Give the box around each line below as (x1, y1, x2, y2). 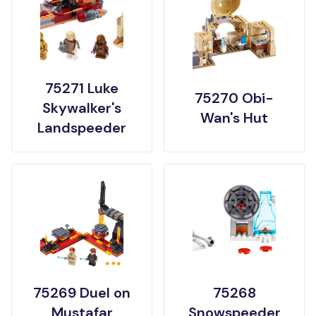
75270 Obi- (195, 89, 274, 107)
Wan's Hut (200, 109, 268, 127)
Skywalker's (42, 99, 121, 117)
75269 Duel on (33, 284, 130, 302)
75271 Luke (45, 79, 119, 97)
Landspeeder (37, 119, 126, 137)
